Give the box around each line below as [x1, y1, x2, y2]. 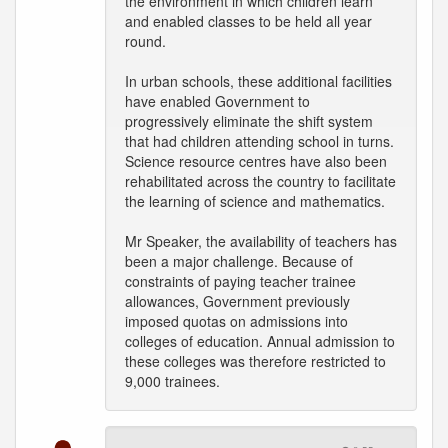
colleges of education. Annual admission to [125, 331, 395, 351]
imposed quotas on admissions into [125, 311, 348, 331]
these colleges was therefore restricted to [125, 351, 386, 371]
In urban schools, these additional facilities [125, 71, 392, 91]
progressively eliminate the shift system [125, 111, 373, 131]
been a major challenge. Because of [125, 251, 353, 271]
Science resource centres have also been [125, 151, 387, 171]
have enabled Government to [125, 91, 310, 111]
